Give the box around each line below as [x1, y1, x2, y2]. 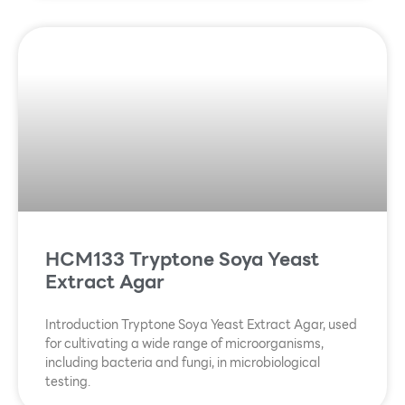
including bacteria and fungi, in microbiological [45, 353, 320, 373]
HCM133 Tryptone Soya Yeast [45, 244, 319, 275]
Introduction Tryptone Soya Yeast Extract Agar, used [45, 315, 357, 335]
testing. [45, 372, 90, 392]
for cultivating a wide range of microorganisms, [45, 334, 324, 354]
